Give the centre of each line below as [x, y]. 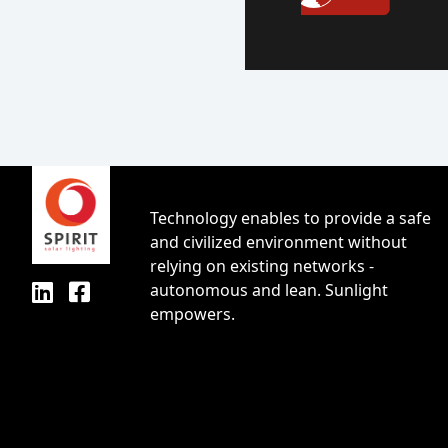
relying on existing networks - [261, 266]
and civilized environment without [278, 242]
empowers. [192, 314]
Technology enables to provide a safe [290, 218]
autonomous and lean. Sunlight [268, 290]
